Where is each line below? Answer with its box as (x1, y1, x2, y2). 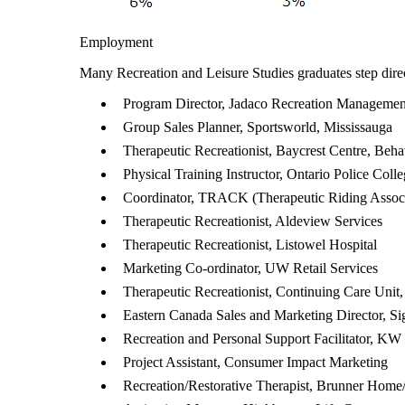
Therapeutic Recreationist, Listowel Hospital (123, 237, 377, 252)
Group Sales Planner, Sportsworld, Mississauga (123, 119, 392, 135)
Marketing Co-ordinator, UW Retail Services (123, 260, 378, 276)
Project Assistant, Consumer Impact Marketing (123, 354, 388, 370)
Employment (80, 34, 153, 50)
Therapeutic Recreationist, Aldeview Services (123, 213, 382, 229)
